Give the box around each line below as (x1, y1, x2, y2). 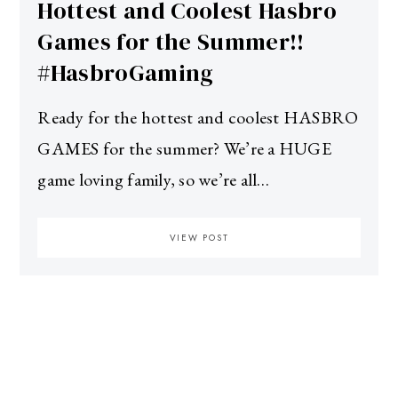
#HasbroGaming (37, 56, 214, 89)
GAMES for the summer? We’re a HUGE (37, 136, 331, 160)
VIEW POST (169, 230, 229, 244)
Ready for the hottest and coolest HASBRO (37, 105, 359, 129)
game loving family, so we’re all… (37, 167, 270, 191)
